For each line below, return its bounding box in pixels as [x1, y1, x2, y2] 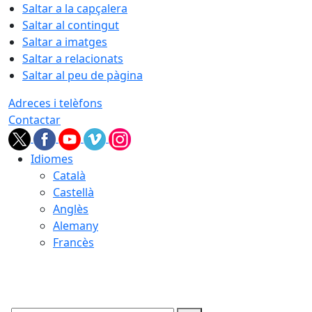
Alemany [53, 218, 98, 233]
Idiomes [31, 151, 73, 166]
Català [53, 168, 86, 183]
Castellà [53, 185, 94, 200]
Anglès [53, 201, 88, 217]
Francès [53, 235, 94, 250]
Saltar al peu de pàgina [22, 68, 143, 83]
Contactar [8, 112, 61, 127]
